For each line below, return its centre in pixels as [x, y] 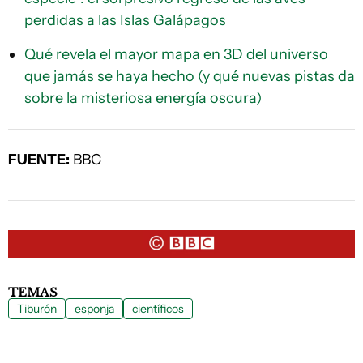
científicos [158, 308]
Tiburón [37, 308]
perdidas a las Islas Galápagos [125, 20]
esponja [94, 308]
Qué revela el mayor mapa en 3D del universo [176, 54]
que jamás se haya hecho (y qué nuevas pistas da [190, 76]
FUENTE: [39, 159]
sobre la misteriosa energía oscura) [143, 98]
